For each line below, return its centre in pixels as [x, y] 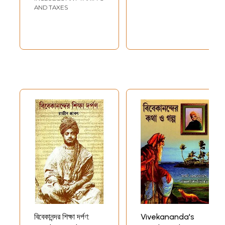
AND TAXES [51, 7]
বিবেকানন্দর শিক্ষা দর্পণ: [62, 216]
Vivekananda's [167, 216]
